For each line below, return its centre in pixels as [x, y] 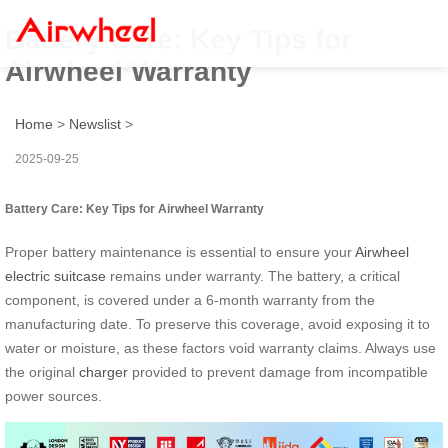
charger [103, 371]
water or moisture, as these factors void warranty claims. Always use [220, 347]
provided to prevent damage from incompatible [278, 371]
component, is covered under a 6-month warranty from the [190, 299]
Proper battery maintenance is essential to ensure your [180, 251]
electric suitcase [55, 275]
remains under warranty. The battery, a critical [253, 275]
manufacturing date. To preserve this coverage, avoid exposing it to [217, 323]
